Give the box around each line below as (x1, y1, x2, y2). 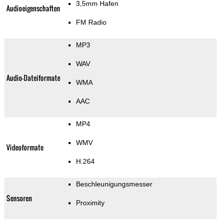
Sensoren (6, 193, 32, 204)
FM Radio (75, 18, 107, 27)
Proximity (75, 199, 105, 207)
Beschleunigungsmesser (75, 180, 152, 188)
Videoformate (6, 142, 43, 153)
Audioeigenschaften (6, 3, 60, 14)
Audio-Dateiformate (6, 73, 60, 83)
